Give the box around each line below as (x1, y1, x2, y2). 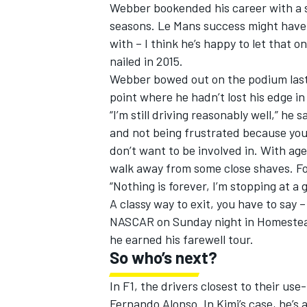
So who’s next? (110, 247, 217, 268)
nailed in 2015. (110, 53, 183, 69)
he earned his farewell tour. (110, 232, 254, 247)
